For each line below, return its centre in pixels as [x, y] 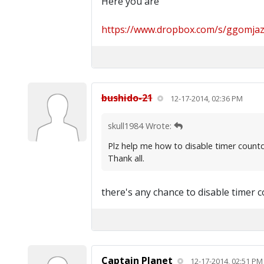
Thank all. [126, 158]
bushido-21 [127, 98]
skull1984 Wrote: [141, 126]
